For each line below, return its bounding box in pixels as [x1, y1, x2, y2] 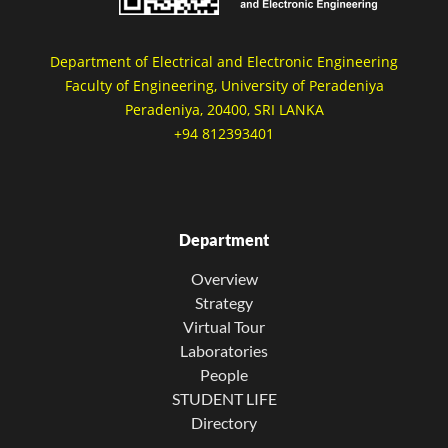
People [200, 365, 248, 384]
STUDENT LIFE [171, 389, 277, 408]
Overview [190, 269, 258, 288]
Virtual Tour [183, 317, 265, 336]
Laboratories [180, 341, 268, 360]
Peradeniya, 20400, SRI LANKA [124, 100, 324, 119]
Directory [191, 413, 257, 432]
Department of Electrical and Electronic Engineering [50, 52, 398, 71]
